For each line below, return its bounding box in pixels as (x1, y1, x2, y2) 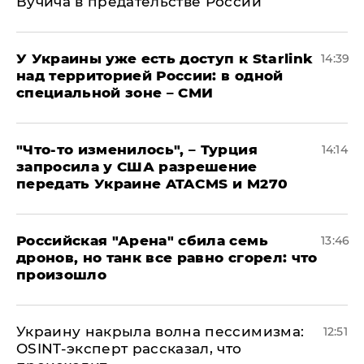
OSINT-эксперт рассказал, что (16, 340, 242, 357)
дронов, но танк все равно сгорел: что (16, 249, 318, 266)
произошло (16, 266, 107, 284)
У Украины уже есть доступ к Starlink (16, 50, 314, 67)
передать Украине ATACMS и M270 (16, 175, 288, 193)
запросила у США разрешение (16, 158, 258, 175)
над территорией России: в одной (16, 67, 284, 84)
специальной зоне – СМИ (16, 84, 214, 102)
